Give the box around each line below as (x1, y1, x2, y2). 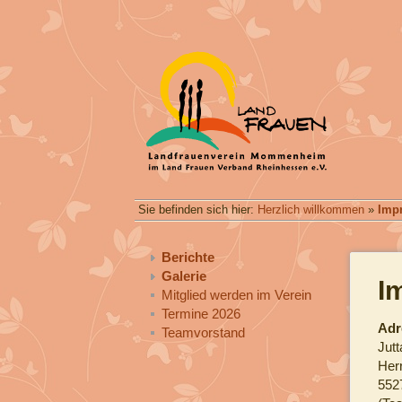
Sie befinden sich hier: (138, 203, 258, 217)
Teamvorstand (161, 324, 245, 340)
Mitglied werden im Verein (161, 286, 311, 302)
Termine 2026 (161, 305, 240, 321)
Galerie (161, 267, 206, 284)
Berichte (161, 249, 214, 265)
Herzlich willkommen (258, 203, 365, 217)
